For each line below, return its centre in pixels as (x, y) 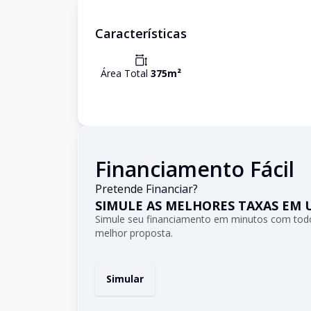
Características (141, 33)
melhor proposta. (134, 233)
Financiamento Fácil (195, 169)
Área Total (126, 73)
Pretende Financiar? (146, 189)
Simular (125, 279)
